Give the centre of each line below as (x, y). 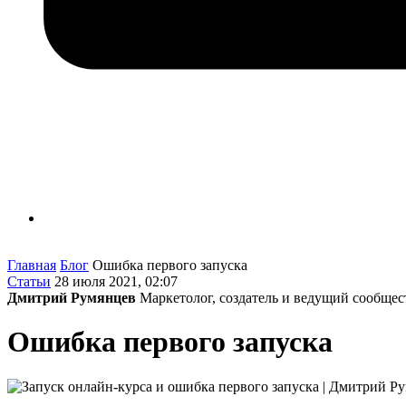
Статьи (29, 281)
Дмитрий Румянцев (72, 298)
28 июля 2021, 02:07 (116, 281)
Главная (32, 265)
